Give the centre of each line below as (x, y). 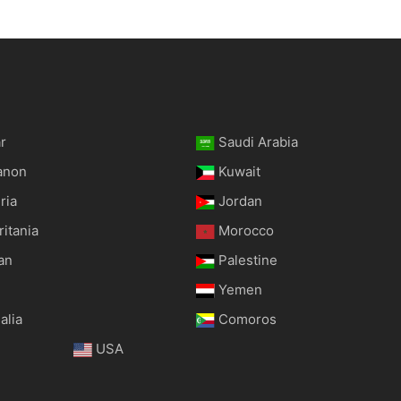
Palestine (248, 260)
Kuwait (240, 171)
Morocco (247, 230)
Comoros (248, 319)
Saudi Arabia (259, 141)
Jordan (241, 200)
